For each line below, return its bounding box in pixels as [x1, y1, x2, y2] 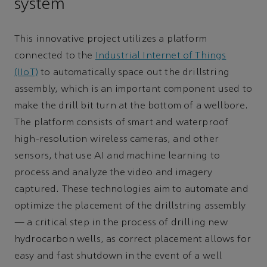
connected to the [14, 51, 95, 61]
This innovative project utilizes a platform [14, 35, 207, 45]
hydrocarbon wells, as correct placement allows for [14, 235, 252, 245]
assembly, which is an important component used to [14, 85, 252, 95]
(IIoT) [14, 68, 38, 78]
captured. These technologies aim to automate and [14, 185, 249, 195]
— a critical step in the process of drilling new [14, 218, 228, 228]
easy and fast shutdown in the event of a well [14, 252, 222, 262]
